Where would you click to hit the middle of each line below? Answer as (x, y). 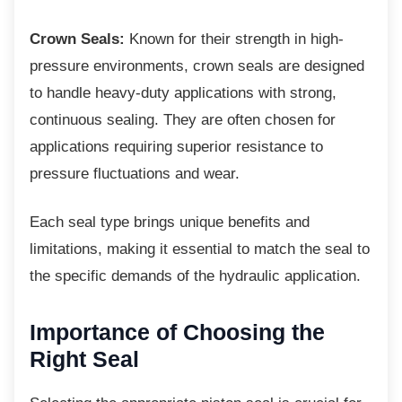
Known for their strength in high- (234, 39)
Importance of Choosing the (177, 332)
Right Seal (84, 359)
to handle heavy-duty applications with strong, (183, 93)
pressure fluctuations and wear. (135, 174)
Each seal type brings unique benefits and (170, 222)
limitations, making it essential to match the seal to (200, 249)
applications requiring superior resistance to (176, 147)
